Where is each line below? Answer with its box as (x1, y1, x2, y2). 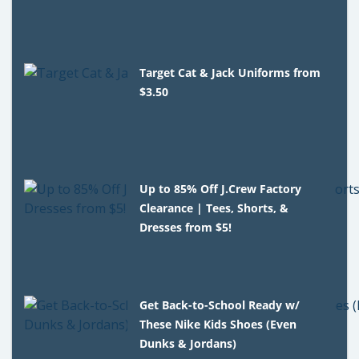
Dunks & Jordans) (139, 335, 237, 351)
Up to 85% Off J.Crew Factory (139, 180, 302, 196)
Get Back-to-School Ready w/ (139, 296, 301, 313)
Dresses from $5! (139, 219, 232, 235)
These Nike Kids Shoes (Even (139, 316, 297, 332)
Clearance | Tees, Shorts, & (139, 200, 289, 216)
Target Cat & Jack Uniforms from (139, 64, 321, 80)
